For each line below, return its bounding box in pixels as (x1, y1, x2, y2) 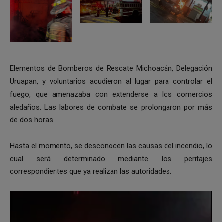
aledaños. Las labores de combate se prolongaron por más (10, 103, 212, 112)
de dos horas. (10, 115, 55, 125)
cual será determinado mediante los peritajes (10, 154, 212, 164)
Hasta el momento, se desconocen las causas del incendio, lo (10, 141, 212, 151)
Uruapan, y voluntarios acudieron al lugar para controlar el (10, 77, 212, 86)
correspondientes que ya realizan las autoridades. (10, 167, 171, 176)
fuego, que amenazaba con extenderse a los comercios (10, 90, 212, 99)
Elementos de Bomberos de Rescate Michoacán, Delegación (10, 64, 212, 73)
